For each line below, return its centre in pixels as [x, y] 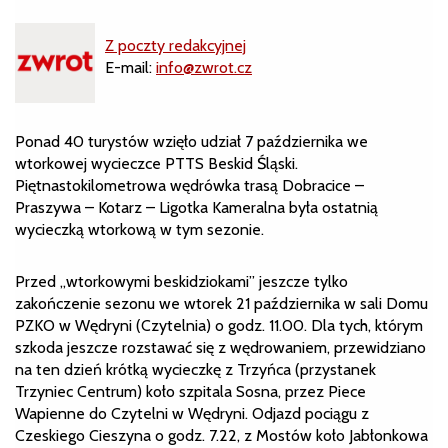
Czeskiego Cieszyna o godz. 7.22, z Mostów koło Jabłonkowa [221, 436]
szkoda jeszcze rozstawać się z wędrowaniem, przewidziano [220, 348]
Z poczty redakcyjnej [175, 46]
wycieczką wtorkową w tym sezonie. [139, 230]
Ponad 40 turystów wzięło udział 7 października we [191, 142]
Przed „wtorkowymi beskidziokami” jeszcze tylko [181, 282]
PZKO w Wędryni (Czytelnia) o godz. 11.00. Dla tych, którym [219, 326]
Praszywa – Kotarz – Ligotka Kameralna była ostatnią [196, 208]
